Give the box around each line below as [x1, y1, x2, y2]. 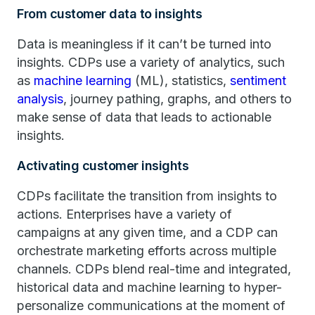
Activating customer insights [17, 158, 188, 173]
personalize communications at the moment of [17, 298, 285, 313]
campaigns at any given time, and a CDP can [17, 225, 278, 240]
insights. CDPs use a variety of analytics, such [17, 55, 285, 70]
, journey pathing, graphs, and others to [63, 91, 292, 106]
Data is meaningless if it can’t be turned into [17, 37, 271, 51]
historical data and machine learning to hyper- [17, 280, 282, 295]
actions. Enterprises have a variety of [17, 207, 232, 221]
